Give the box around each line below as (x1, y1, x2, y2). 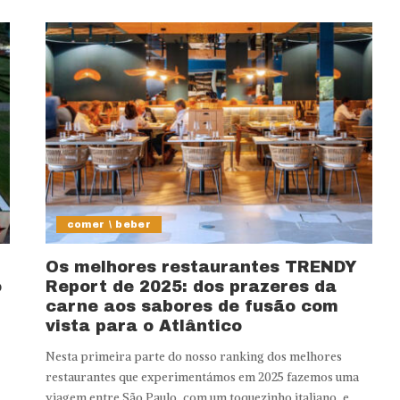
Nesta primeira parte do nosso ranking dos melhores (45, 348, 342, 364)
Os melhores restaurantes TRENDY (45, 257, 357, 276)
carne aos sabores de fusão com (45, 296, 338, 315)
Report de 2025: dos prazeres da (45, 277, 337, 296)
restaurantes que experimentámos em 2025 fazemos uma (45, 369, 359, 385)
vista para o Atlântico (45, 316, 242, 335)
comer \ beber (66, 218, 152, 229)
